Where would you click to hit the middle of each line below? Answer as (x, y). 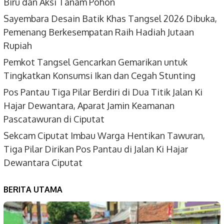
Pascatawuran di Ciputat (54, 119)
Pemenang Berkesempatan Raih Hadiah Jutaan (99, 32)
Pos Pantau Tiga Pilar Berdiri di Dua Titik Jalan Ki (103, 92)
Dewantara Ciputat (43, 163)
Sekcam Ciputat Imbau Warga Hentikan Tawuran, (104, 136)
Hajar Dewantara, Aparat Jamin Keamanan (89, 106)
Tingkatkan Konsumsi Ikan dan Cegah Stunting (99, 76)
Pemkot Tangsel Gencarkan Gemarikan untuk (95, 62)
